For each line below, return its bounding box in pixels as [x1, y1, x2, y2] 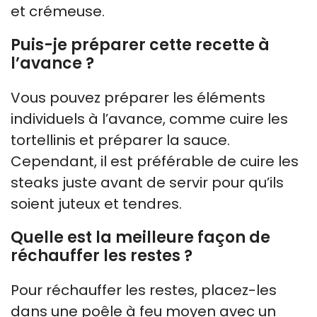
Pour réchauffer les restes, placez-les [11, 279, 277, 300]
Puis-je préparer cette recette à [11, 33, 270, 56]
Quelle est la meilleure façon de [11, 226, 270, 248]
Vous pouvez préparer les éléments [11, 87, 265, 108]
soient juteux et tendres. [11, 193, 182, 214]
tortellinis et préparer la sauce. [11, 129, 230, 150]
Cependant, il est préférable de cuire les [11, 151, 299, 171]
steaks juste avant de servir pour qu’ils [11, 172, 284, 192]
